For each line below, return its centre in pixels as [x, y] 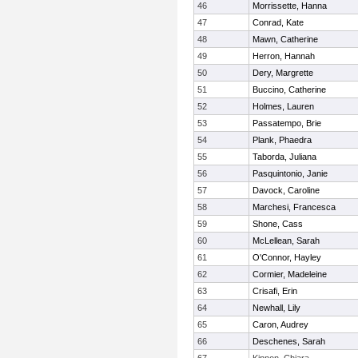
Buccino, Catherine [289, 89]
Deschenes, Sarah [289, 341]
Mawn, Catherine [285, 39]
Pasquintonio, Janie [290, 173]
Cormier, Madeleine [290, 274]
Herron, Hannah [284, 56]
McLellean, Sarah [286, 241]
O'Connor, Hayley [287, 257]
